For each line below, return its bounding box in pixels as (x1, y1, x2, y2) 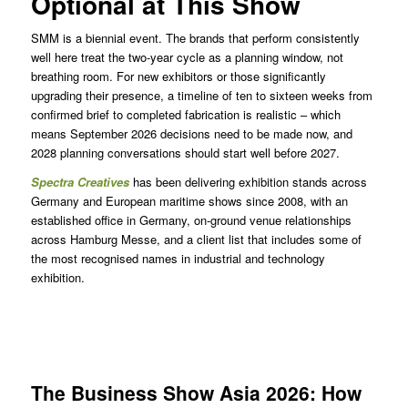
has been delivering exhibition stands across (128, 173, 367, 191)
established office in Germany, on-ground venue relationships (30, 211, 352, 229)
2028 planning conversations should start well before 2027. (30, 144, 340, 162)
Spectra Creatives (30, 173, 129, 191)
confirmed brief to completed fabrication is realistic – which (30, 106, 341, 124)
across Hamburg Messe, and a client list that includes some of (30, 230, 362, 249)
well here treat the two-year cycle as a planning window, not (30, 48, 343, 66)
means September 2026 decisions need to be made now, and (30, 125, 352, 143)
